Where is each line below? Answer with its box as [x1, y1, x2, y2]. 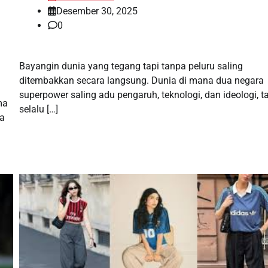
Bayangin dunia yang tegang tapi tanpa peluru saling [19, 60, 243, 72]
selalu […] [19, 103, 58, 115]
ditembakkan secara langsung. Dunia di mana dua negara [19, 74, 264, 86]
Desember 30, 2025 [56, 5, 138, 17]
